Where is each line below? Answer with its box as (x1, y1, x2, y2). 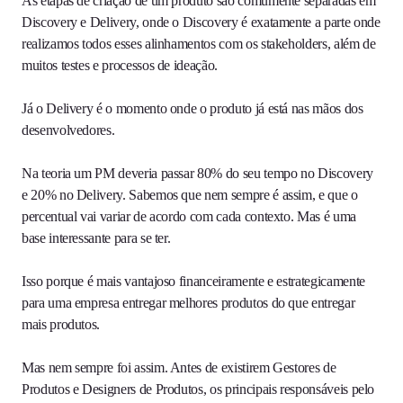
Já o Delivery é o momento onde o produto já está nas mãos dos (22, 101, 363, 117)
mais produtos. (22, 317, 103, 333)
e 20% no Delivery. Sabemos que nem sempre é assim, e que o (22, 187, 358, 203)
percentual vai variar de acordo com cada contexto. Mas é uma (22, 209, 356, 225)
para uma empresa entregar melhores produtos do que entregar (22, 295, 355, 311)
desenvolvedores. (22, 122, 115, 139)
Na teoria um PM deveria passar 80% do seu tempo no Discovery (22, 166, 373, 182)
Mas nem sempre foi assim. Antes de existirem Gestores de (22, 360, 336, 376)
